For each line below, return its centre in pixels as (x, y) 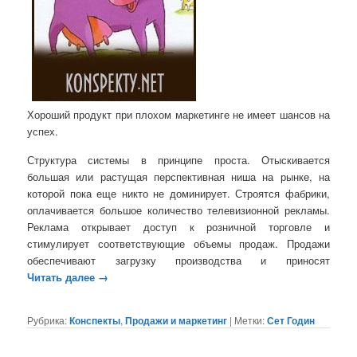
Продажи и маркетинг (177, 321)
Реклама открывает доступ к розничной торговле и (178, 227)
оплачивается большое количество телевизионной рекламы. (178, 210)
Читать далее (63, 277)
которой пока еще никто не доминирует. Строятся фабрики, (178, 194)
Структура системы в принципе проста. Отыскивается (178, 160)
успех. (43, 131)
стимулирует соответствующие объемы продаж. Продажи (178, 244)
